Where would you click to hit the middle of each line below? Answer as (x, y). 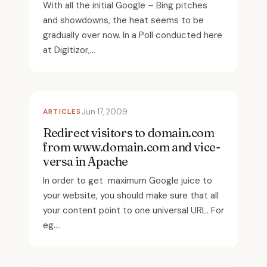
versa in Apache (86, 161)
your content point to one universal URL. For (133, 210)
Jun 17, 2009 (104, 111)
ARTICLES (62, 111)
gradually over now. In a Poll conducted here (133, 35)
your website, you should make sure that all (131, 195)
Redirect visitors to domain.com (129, 132)
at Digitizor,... (69, 50)
